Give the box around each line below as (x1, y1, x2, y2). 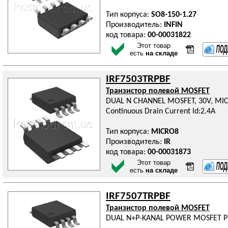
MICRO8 (151, 128, 179, 136)
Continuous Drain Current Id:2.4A (106, 107, 215, 116)
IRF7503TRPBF (106, 74, 170, 84)
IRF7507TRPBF (106, 191, 170, 202)
